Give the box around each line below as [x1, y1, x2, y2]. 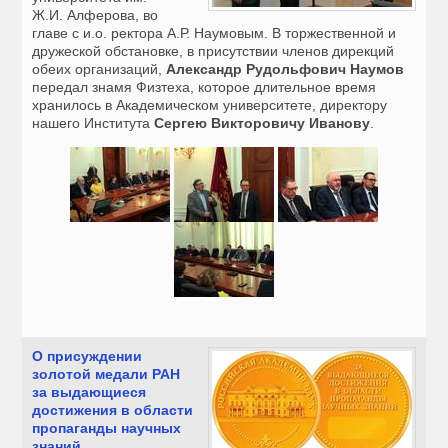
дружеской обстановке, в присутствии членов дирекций [32, 43, 395, 60]
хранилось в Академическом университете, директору [32, 97, 388, 114]
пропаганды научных [32, 420, 182, 437]
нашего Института [32, 115, 155, 132]
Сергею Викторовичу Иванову [154, 115, 371, 132]
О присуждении [32, 348, 143, 365]
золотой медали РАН [32, 366, 181, 383]
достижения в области [32, 402, 194, 419]
